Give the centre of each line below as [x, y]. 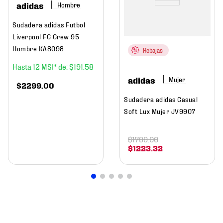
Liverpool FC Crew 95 [46, 36]
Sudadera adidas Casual [161, 99]
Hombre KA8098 [38, 48]
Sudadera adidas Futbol [49, 24]
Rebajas [153, 50]
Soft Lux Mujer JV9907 [160, 111]
